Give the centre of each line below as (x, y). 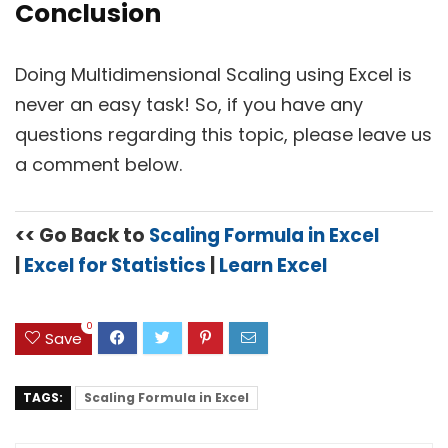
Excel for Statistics (115, 266)
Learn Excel (273, 266)
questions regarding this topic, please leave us (223, 135)
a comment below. (98, 165)
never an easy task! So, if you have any (189, 105)
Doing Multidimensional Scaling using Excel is (213, 75)
